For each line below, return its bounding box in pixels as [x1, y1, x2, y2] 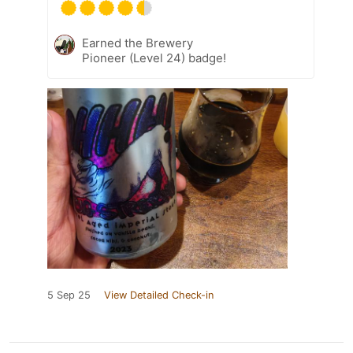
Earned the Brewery [82, 35, 193, 50]
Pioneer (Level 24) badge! [82, 50, 226, 65]
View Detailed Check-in [104, 288, 214, 301]
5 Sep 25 [47, 288, 91, 301]
